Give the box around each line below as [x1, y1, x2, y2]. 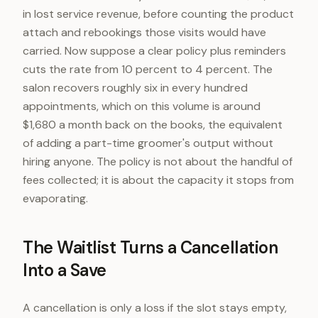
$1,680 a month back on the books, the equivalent [23, 117, 283, 132]
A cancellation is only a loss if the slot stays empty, [23, 300, 287, 315]
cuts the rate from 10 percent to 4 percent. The [23, 62, 273, 77]
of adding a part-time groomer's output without [23, 136, 273, 150]
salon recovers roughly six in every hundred [23, 80, 248, 95]
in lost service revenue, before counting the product [23, 6, 294, 21]
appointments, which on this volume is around [23, 99, 261, 114]
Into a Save [23, 259, 106, 281]
